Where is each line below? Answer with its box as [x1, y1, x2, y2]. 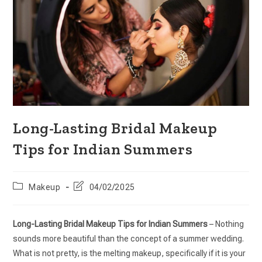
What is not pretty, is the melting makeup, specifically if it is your [13, 248, 246, 258]
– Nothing [208, 219, 244, 229]
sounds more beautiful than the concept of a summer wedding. [13, 233, 244, 243]
